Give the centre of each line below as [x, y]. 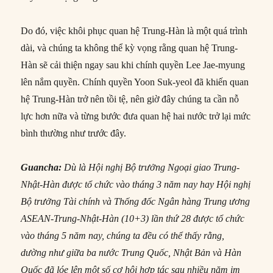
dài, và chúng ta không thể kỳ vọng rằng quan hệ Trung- [129, 48]
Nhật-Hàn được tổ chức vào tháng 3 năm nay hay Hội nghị [136, 184]
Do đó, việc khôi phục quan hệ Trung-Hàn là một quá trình [134, 30]
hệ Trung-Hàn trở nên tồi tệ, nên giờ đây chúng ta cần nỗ [130, 99]
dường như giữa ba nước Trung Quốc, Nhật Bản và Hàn [131, 252]
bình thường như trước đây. [74, 133]
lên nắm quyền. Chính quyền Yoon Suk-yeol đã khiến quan [135, 82]
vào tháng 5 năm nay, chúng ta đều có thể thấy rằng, [123, 235]
